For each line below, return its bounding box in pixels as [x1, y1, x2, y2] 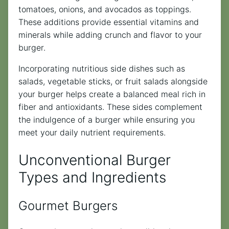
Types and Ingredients [18, 168, 166, 186]
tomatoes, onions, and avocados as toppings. [18, 4, 191, 15]
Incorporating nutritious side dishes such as [18, 63, 185, 74]
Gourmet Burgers [18, 198, 118, 213]
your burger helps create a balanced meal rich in [18, 89, 205, 100]
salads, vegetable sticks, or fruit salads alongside [18, 76, 208, 87]
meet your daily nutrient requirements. [18, 127, 166, 138]
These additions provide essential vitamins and [18, 17, 199, 28]
